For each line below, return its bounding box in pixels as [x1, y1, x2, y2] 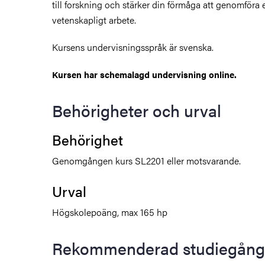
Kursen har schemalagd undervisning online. [52, 67, 237, 80]
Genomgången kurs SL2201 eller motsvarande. [52, 153, 241, 167]
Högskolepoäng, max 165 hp [52, 205, 167, 219]
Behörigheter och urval [52, 98, 221, 122]
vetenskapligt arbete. [52, 12, 136, 27]
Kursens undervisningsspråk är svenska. [52, 40, 214, 54]
